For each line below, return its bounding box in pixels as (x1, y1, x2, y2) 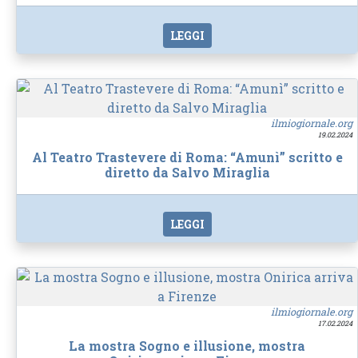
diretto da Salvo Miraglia (104, 163, 270, 181)
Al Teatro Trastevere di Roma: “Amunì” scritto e (31, 148, 343, 165)
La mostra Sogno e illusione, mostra (69, 336, 305, 354)
